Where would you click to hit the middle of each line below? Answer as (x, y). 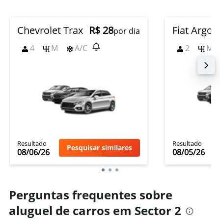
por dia (127, 31)
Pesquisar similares (99, 148)
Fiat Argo (192, 30)
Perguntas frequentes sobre (91, 195)
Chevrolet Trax (50, 30)
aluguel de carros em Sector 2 (95, 210)
